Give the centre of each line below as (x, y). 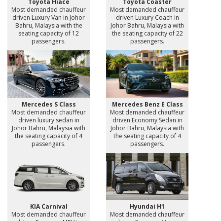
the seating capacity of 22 (147, 34)
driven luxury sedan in (49, 120)
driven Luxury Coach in (147, 18)
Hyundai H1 (147, 206)
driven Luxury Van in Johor (49, 18)
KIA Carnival (49, 206)
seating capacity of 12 (49, 34)
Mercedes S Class (49, 104)
